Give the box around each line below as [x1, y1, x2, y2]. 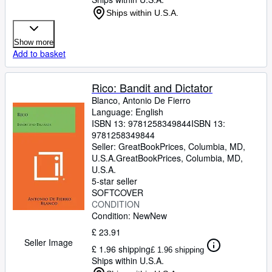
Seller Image [24, 236, 73, 248]
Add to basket [13, 47, 66, 59]
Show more [14, 38, 53, 47]
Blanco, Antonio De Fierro [92, 94, 191, 106]
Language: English [92, 106, 163, 118]
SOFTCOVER [92, 186, 143, 199]
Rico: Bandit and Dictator [92, 80, 212, 95]
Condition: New [92, 209, 150, 222]
